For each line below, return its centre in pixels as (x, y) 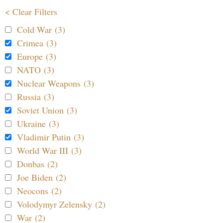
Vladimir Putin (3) (51, 137)
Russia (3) (36, 97)
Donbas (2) (37, 164)
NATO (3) (36, 70)
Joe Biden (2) (42, 177)
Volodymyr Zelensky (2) (61, 204)
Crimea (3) (37, 43)
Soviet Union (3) (47, 110)
